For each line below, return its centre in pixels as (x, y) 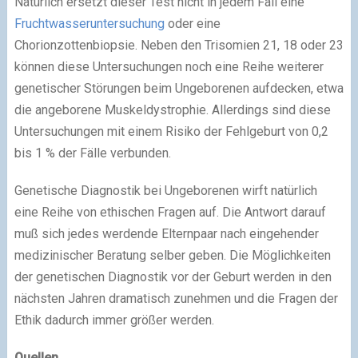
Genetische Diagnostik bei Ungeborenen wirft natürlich (165, 190)
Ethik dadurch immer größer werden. (114, 320)
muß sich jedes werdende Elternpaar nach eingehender (166, 233)
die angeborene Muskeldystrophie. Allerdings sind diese (172, 109)
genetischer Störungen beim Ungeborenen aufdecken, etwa (179, 88)
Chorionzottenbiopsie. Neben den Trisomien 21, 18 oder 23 (179, 45)
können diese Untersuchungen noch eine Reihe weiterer (169, 66)
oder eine (192, 23)
